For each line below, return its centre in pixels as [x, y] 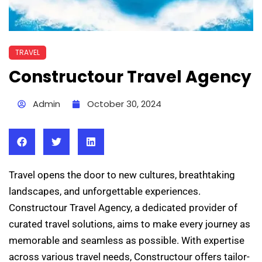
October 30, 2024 [124, 104]
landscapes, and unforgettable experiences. [105, 191]
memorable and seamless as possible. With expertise [127, 240]
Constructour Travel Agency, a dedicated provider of [123, 207]
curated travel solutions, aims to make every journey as [130, 224]
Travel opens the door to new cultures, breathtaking [122, 175]
